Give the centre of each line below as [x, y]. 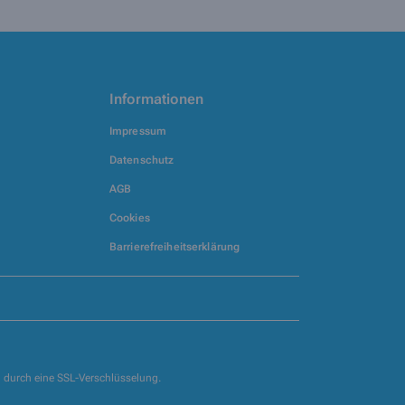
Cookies [130, 218]
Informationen [157, 99]
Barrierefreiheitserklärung [175, 247]
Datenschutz [142, 160]
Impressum [138, 131]
